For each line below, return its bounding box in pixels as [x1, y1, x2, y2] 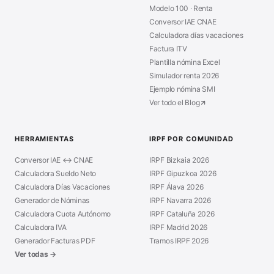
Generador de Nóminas [15, 196, 89, 205]
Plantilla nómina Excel [149, 57, 220, 67]
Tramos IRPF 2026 [149, 236, 209, 245]
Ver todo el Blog [149, 98, 200, 107]
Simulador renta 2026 [149, 71, 219, 80]
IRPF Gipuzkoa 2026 [149, 169, 217, 178]
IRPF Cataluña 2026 [149, 209, 215, 218]
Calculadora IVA [15, 223, 67, 232]
